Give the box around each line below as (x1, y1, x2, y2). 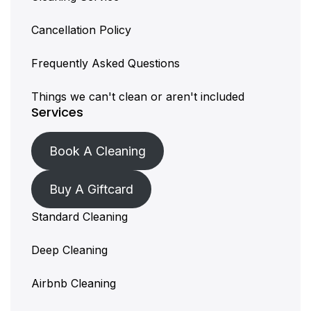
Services (31, 103, 83, 121)
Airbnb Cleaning (31, 276, 116, 291)
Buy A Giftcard (49, 182, 133, 197)
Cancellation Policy (31, 23, 131, 37)
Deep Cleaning (31, 243, 108, 258)
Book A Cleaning (49, 144, 146, 159)
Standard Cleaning (31, 210, 128, 224)
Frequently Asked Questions (31, 56, 180, 71)
